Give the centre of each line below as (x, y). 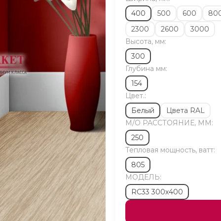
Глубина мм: (146, 69)
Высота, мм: (146, 41)
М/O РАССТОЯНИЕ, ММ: (169, 123)
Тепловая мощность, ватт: (170, 150)
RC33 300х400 (157, 192)
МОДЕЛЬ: (143, 177)
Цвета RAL (185, 110)
